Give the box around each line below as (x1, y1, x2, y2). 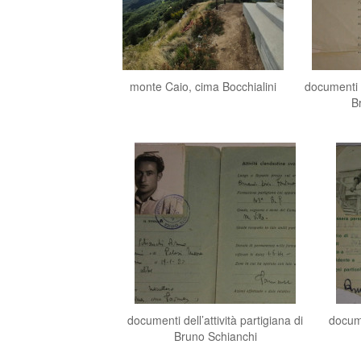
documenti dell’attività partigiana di (127, 312, 303, 328)
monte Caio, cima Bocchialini (130, 78, 276, 94)
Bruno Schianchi (173, 328, 257, 344)
